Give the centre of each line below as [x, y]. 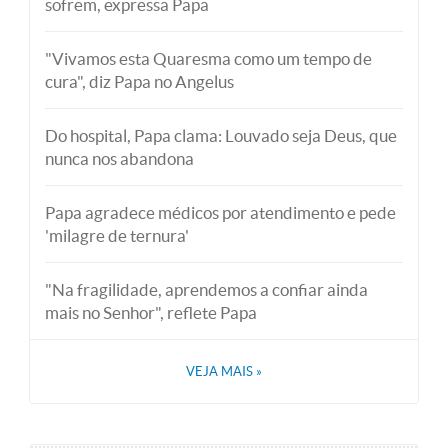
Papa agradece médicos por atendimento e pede [220, 212]
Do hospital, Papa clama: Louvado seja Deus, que [221, 135]
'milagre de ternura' [117, 235]
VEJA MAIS [221, 371]
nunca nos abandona [119, 158]
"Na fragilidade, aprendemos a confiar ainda [206, 289]
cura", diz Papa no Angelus [139, 81]
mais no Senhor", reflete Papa [151, 312]
